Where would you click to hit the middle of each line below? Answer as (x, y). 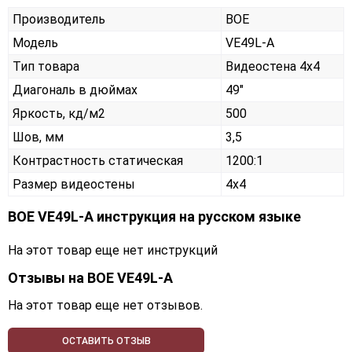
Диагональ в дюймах (75, 90)
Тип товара (46, 67)
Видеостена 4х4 (273, 67)
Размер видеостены (74, 185)
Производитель (59, 20)
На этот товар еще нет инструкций (113, 251)
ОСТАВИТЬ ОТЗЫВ (106, 341)
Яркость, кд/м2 (59, 114)
